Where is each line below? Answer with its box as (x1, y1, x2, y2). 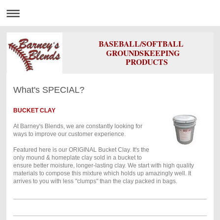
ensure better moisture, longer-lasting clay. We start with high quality (13, 162, 194, 169)
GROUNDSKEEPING (98, 47, 182, 58)
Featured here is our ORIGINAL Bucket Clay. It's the (13, 146, 149, 153)
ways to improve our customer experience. (13, 130, 126, 137)
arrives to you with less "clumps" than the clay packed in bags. (13, 177, 177, 185)
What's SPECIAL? (13, 84, 84, 95)
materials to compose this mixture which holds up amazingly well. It (13, 169, 191, 177)
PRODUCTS (98, 56, 168, 68)
